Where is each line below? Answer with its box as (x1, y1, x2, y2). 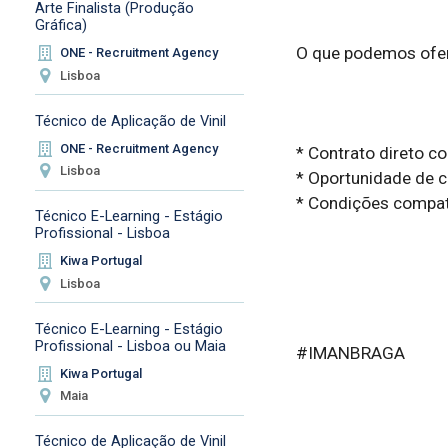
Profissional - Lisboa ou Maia (34, 336, 226, 355)
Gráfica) (34, 16, 87, 35)
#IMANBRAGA (295, 343, 405, 364)
